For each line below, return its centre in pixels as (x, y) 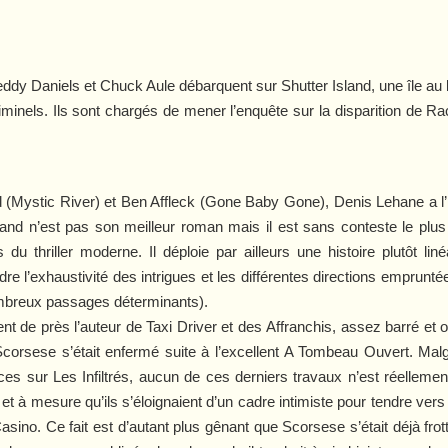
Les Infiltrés (91, 376)
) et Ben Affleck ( (149, 201)
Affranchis (299, 326)
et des (241, 326)
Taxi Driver (181, 326)
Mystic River (53, 201)
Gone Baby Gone (262, 201)
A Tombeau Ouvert (346, 351)
